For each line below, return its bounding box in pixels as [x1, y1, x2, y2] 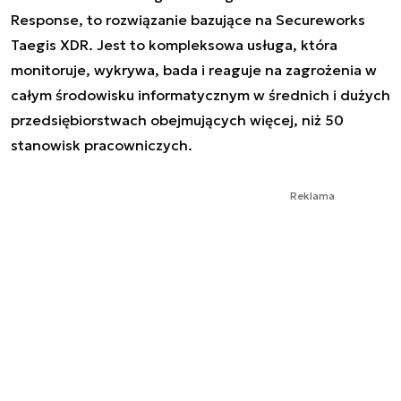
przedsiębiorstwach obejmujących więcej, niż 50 [11, 110, 344, 129]
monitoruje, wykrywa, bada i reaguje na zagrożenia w [11, 60, 377, 79]
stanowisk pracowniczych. [11, 135, 192, 154]
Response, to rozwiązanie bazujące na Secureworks [11, 10, 365, 29]
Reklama [290, 188, 335, 202]
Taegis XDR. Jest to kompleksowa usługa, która [11, 35, 337, 54]
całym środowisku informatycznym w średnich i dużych [11, 85, 390, 104]
